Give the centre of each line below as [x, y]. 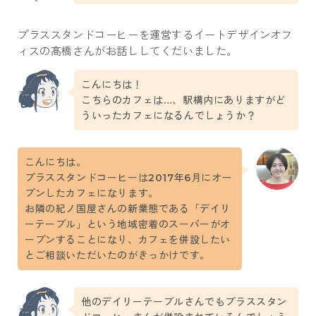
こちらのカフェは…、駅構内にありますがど [184, 100]
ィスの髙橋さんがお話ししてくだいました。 [128, 51]
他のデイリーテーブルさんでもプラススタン [184, 302]
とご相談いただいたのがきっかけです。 [117, 255]
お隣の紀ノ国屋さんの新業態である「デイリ [128, 208]
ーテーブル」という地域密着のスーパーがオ [128, 224]
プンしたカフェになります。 [92, 193]
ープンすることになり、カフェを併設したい [128, 239]
